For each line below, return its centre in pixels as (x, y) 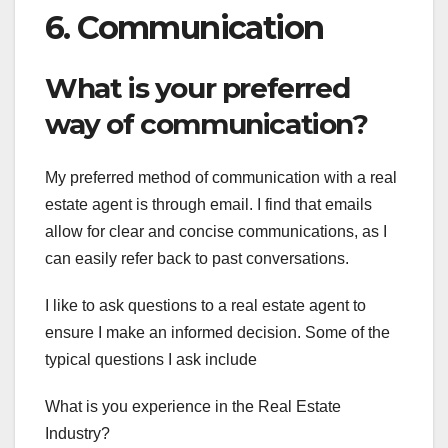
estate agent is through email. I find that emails (208, 205)
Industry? (77, 434)
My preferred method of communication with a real (221, 178)
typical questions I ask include (151, 360)
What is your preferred (197, 88)
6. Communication (184, 27)
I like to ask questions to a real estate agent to (205, 306)
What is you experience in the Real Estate (193, 407)
